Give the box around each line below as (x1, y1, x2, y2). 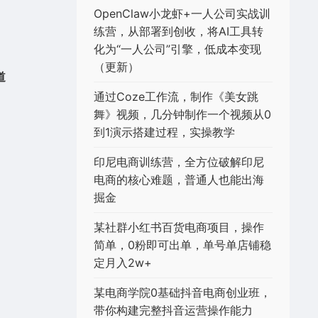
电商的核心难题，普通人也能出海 (94, 172, 264, 187)
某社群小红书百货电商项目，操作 (94, 219, 264, 234)
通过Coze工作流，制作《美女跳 (94, 89, 258, 104)
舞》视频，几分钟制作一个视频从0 (94, 106, 271, 121)
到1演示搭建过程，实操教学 (94, 124, 235, 139)
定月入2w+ (94, 255, 152, 270)
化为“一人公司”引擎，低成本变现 (94, 41, 261, 56)
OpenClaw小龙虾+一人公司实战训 (94, 6, 270, 21)
